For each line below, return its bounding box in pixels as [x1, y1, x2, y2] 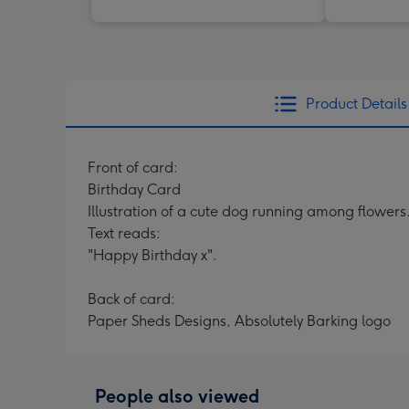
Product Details [305, 94, 407, 112]
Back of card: [88, 289, 175, 308]
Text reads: [88, 224, 161, 242]
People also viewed [95, 384, 259, 407]
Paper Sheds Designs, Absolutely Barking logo [88, 311, 391, 330]
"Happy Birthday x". [88, 246, 217, 264]
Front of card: [88, 158, 178, 176]
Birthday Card [88, 180, 181, 198]
